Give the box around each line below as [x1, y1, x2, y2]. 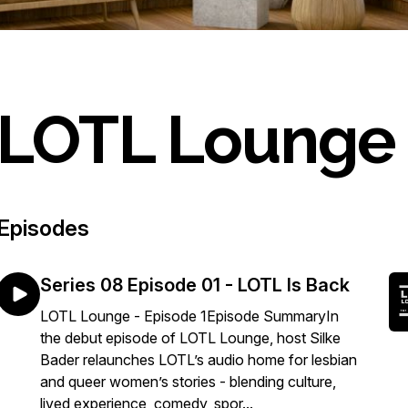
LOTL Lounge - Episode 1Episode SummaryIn [40, 307, 339, 325]
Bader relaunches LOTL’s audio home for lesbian [40, 351, 357, 369]
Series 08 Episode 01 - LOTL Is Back [40, 274, 350, 296]
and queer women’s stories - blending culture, [40, 372, 336, 391]
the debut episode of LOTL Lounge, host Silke [40, 329, 341, 347]
